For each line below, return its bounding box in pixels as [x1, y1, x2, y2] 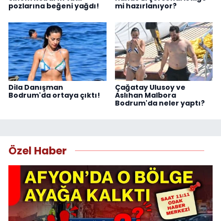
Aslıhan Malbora [114, 90, 176, 100]
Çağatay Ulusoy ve [114, 82, 185, 92]
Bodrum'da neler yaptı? [114, 98, 205, 108]
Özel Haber [8, 144, 67, 158]
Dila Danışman [8, 82, 63, 92]
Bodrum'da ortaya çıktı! [8, 90, 100, 100]
